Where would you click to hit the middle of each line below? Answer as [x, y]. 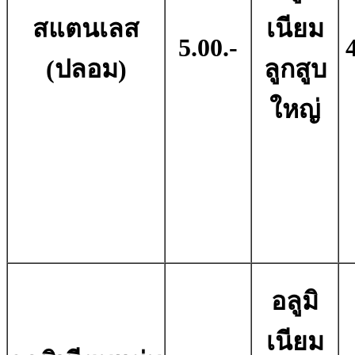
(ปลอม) [86, 69]
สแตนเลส [86, 29]
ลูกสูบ [295, 69]
